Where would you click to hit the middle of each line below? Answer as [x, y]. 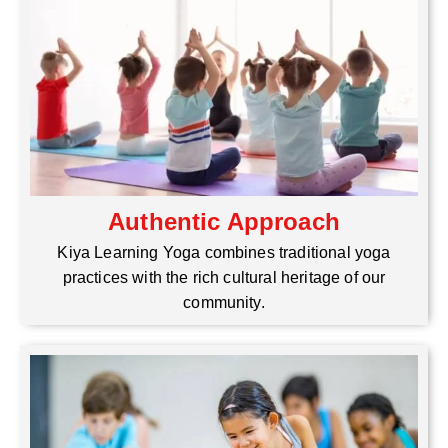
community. [224, 302]
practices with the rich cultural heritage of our [224, 277]
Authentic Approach [224, 221]
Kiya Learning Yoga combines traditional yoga [224, 252]
